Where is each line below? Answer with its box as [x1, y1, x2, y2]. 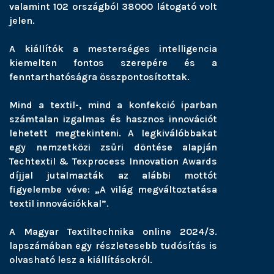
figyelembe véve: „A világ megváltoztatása [9, 183, 217, 195]
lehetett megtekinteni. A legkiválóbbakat [9, 127, 217, 139]
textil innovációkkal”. [9, 198, 109, 209]
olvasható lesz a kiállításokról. [9, 254, 152, 265]
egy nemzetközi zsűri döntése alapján [9, 141, 217, 153]
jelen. [9, 15, 35, 26]
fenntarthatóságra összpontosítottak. [9, 71, 190, 83]
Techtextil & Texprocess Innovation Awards [9, 155, 217, 167]
